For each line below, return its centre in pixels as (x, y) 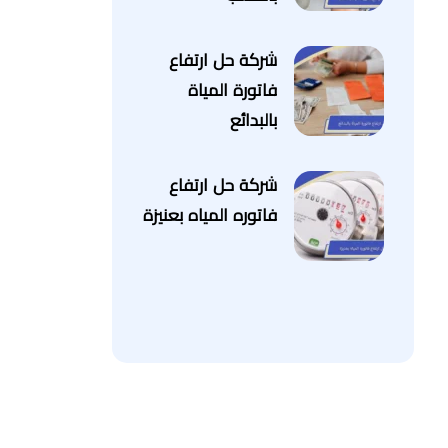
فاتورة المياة (233, 91)
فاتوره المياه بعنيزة (210, 216)
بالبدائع (254, 121)
